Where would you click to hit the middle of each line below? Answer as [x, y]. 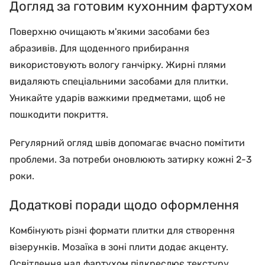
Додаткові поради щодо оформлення [124, 205]
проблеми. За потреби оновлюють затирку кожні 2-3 [131, 159]
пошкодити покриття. [59, 114]
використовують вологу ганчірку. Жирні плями [118, 64]
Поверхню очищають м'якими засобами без [109, 31]
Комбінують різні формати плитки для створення [122, 230]
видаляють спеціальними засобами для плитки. [119, 81]
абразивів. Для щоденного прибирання [99, 48]
